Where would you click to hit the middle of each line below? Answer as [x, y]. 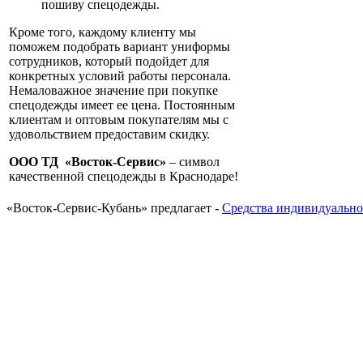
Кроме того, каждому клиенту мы [102, 32]
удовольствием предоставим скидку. [109, 135]
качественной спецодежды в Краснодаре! [124, 177]
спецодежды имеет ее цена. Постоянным [122, 105]
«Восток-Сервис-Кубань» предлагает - [114, 208]
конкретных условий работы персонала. [120, 76]
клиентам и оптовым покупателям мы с [119, 120]
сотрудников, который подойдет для [109, 62]
